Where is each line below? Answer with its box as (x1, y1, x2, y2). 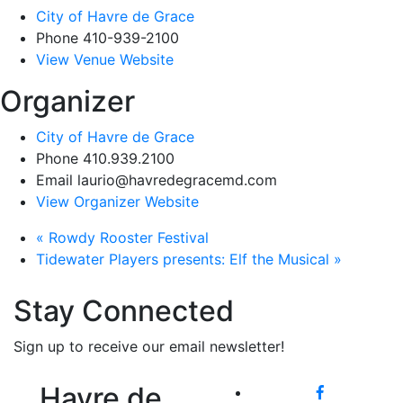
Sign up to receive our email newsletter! (13, 337, 284, 356)
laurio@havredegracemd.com (77, 171, 277, 190)
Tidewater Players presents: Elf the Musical (36, 250, 334, 269)
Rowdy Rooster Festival (44, 228, 209, 247)
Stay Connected (13, 293, 234, 329)
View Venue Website (36, 50, 174, 69)
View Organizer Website (36, 193, 199, 211)
